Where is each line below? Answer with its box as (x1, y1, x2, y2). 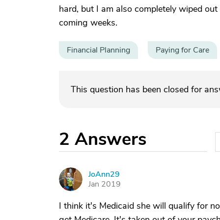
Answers (75, 127, 146, 151)
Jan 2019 (88, 179, 121, 190)
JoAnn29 (88, 169, 120, 180)
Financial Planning (67, 45, 130, 55)
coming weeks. (59, 17, 117, 28)
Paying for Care (156, 45, 209, 55)
